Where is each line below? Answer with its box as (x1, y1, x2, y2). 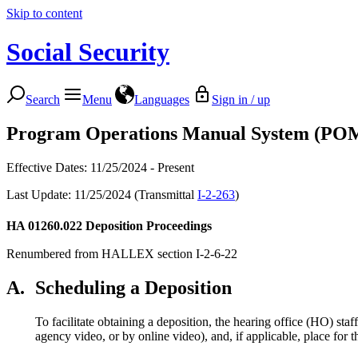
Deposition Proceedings (86, 218, 212, 233)
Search (26, 92, 60, 106)
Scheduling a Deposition (35, 276, 232, 298)
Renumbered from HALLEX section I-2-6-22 (6, 246, 237, 261)
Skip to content (6, 6, 82, 20)
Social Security (6, 38, 169, 67)
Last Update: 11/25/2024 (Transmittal (6, 187, 197, 201)
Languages (134, 92, 189, 106)
